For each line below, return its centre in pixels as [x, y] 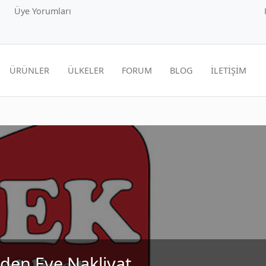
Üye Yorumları [43, 11]
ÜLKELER [85, 70]
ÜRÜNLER [30, 70]
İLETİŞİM [228, 70]
